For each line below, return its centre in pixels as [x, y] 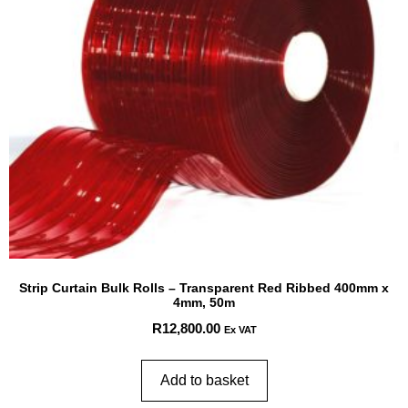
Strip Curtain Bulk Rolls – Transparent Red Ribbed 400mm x [204, 287]
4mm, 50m [204, 302]
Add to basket [204, 380]
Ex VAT [240, 329]
